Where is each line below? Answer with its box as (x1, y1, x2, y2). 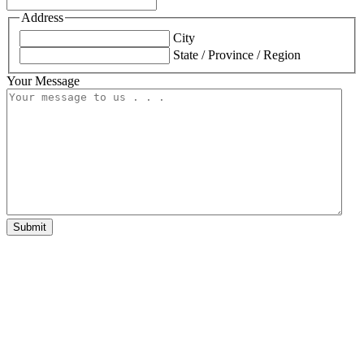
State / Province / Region (173, 47, 301, 62)
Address (21, 11, 63, 25)
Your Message (6, 73, 80, 88)
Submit (13, 220, 46, 233)
